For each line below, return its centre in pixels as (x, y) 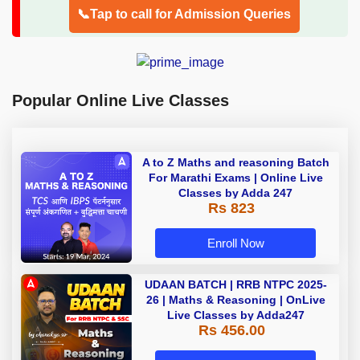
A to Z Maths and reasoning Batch (235, 163)
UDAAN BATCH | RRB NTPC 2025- (235, 285)
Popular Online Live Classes (121, 101)
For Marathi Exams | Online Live (235, 178)
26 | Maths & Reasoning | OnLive (235, 300)
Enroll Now (235, 243)
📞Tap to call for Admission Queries (184, 14)
